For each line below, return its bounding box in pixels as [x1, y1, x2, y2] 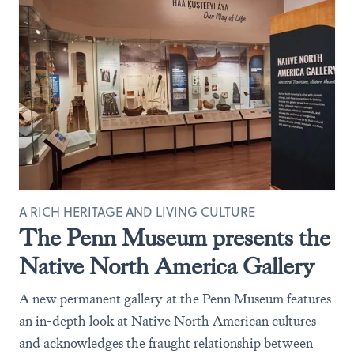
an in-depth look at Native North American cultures [19, 312, 316, 330]
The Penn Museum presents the [19, 224, 330, 253]
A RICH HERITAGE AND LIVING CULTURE [19, 203, 255, 220]
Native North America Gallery [19, 252, 314, 281]
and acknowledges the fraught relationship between [19, 334, 313, 352]
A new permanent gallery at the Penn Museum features [19, 290, 331, 307]
